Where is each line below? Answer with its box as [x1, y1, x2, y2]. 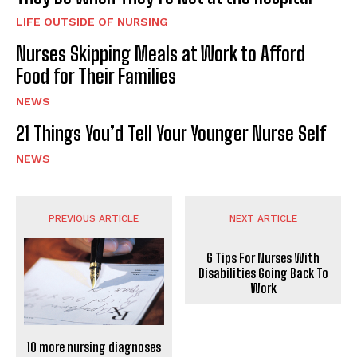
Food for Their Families [16, 64, 176, 88]
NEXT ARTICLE [229, 212, 297, 224]
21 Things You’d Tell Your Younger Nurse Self [16, 121, 326, 145]
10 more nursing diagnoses [26, 339, 161, 355]
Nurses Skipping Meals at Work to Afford [16, 41, 305, 65]
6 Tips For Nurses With [206, 249, 320, 265]
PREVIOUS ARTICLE [49, 212, 139, 224]
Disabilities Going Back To [198, 265, 328, 280]
